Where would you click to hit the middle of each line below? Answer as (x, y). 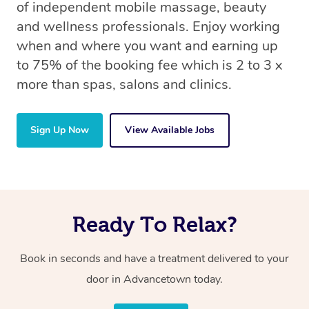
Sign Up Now (60, 130)
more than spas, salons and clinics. (124, 84)
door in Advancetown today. (154, 279)
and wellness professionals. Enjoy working (148, 26)
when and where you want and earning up (147, 46)
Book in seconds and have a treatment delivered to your (154, 258)
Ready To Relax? (154, 224)
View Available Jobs (170, 130)
